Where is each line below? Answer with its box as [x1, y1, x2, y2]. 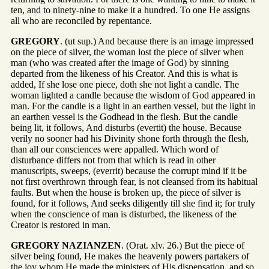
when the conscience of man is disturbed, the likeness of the [11, 208, 237, 219]
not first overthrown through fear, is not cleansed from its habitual [11, 176, 258, 187]
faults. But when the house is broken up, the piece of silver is [11, 187, 241, 198]
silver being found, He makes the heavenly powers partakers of [11, 250, 249, 261]
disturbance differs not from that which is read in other [11, 154, 216, 165]
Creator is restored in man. [11, 219, 110, 230]
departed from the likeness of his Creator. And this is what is [11, 68, 238, 79]
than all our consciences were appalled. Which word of [11, 144, 219, 154]
